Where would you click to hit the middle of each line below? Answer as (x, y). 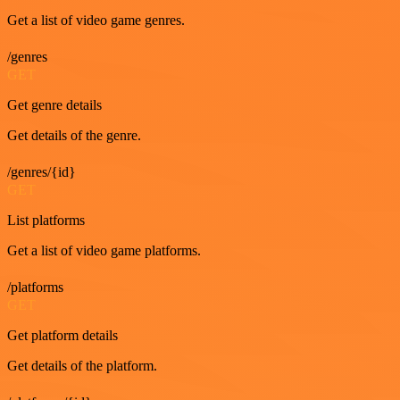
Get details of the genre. (74, 136)
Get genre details (54, 105)
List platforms (46, 221)
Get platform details (62, 336)
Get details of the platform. (82, 366)
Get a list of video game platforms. (104, 251)
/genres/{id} (42, 172)
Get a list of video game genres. (96, 21)
